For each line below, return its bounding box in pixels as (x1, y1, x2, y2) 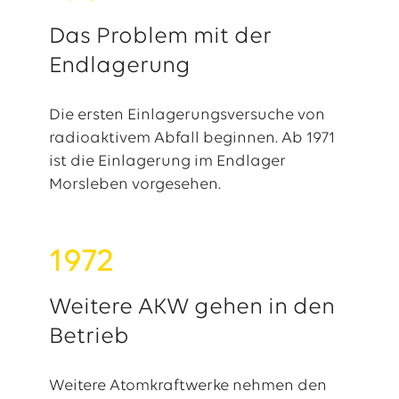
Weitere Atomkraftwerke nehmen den (48, 378, 327, 395)
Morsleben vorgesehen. (48, 176, 221, 193)
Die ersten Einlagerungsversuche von (48, 107, 325, 124)
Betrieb (48, 325, 129, 349)
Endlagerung (48, 54, 191, 78)
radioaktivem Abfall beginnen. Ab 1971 (48, 130, 335, 147)
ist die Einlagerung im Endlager (48, 153, 286, 170)
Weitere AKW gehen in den (48, 296, 335, 320)
